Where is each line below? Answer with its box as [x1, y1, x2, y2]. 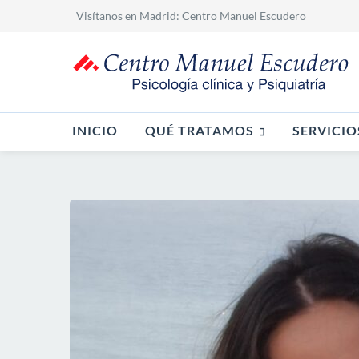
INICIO [72, 123, 118, 139]
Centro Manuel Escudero [182, 9, 306, 22]
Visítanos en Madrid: [76, 9, 182, 22]
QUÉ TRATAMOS [145, 122, 254, 138]
